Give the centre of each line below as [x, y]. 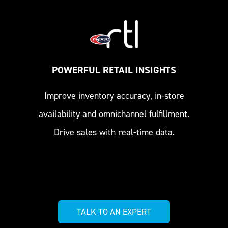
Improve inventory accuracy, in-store [114, 96]
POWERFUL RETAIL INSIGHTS [114, 70]
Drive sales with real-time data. [114, 133]
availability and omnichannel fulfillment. [114, 114]
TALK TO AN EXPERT [114, 212]
